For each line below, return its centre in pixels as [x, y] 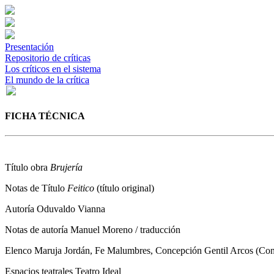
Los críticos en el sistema [53, 69]
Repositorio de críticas [48, 58]
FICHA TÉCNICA [45, 116]
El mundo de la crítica [47, 80]
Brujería [66, 167]
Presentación [29, 47]
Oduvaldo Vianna [71, 209]
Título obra [28, 167]
